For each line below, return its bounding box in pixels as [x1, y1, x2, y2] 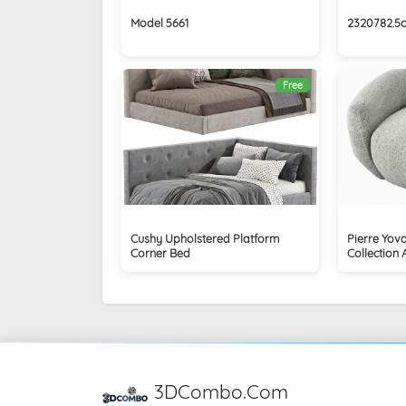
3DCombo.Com [153, 379, 288, 403]
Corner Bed [130, 245, 190, 260]
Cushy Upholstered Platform [130, 230, 279, 246]
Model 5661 [130, 14, 188, 30]
